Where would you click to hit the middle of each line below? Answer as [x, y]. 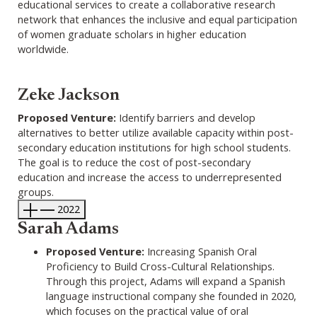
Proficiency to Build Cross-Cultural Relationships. [160, 266]
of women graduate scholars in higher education [132, 34]
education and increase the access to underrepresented [150, 177]
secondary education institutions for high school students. [154, 147]
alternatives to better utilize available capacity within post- [156, 132]
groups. [36, 191]
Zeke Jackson [69, 96]
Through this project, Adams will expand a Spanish [166, 281]
